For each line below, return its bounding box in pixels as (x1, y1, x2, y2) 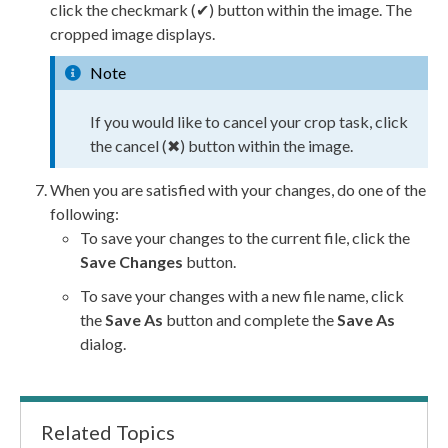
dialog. (80, 333, 126, 353)
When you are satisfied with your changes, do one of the (50, 179, 426, 199)
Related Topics (41, 419, 175, 444)
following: (50, 203, 119, 223)
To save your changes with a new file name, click (80, 285, 404, 305)
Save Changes (80, 251, 183, 271)
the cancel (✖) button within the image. (90, 135, 353, 155)
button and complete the (163, 309, 337, 329)
